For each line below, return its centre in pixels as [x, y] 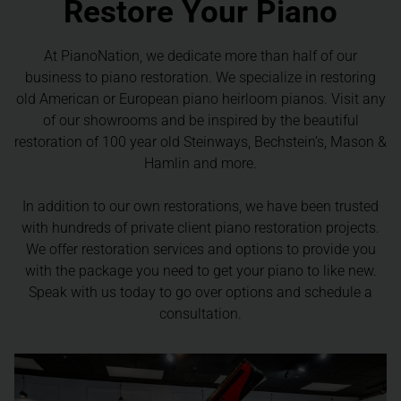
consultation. [200, 313]
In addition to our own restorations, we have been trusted [200, 206]
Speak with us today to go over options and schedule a [200, 292]
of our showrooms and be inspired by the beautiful [200, 120]
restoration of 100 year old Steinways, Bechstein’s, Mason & [200, 141]
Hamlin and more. [200, 163]
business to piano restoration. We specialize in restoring [200, 77]
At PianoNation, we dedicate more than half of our [200, 55]
